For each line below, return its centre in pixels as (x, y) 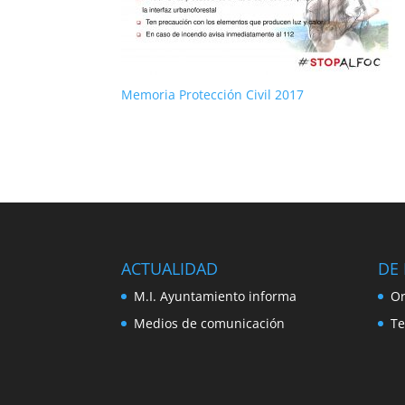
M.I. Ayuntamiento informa (216, 297)
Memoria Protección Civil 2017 (213, 94)
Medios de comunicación (210, 324)
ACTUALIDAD (170, 269)
